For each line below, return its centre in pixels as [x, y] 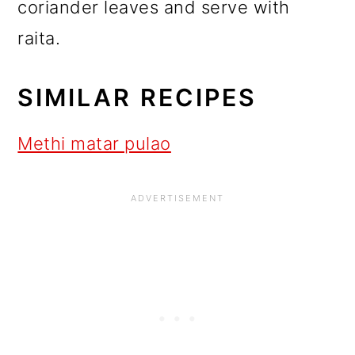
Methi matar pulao [94, 144]
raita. [39, 38]
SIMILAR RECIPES [137, 98]
